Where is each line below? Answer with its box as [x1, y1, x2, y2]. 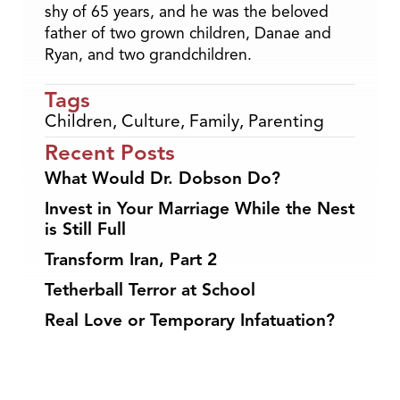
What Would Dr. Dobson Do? [45, 167, 280, 189]
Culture [121, 110, 180, 132]
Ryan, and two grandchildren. [45, 44, 252, 64]
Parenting [248, 110, 324, 132]
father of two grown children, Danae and [45, 22, 331, 43]
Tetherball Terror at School [45, 279, 255, 301]
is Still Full [45, 218, 126, 240]
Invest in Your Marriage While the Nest [45, 197, 354, 220]
